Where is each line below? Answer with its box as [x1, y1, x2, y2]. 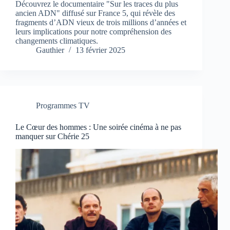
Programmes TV [36, 101, 90, 110]
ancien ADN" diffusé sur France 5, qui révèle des [15, 9, 175, 18]
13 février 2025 [75, 46, 125, 55]
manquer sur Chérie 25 [15, 132, 89, 141]
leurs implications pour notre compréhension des [15, 27, 171, 36]
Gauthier [36, 46, 64, 55]
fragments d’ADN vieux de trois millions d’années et [15, 18, 186, 27]
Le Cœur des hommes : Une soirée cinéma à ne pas [15, 123, 181, 132]
